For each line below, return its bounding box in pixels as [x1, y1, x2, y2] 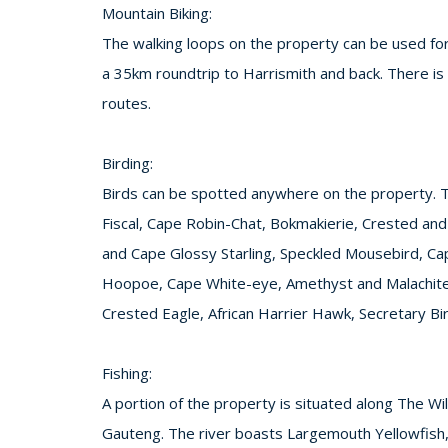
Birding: [102, 153, 153, 173]
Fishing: [102, 363, 152, 383]
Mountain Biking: [102, 3, 212, 23]
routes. [102, 93, 151, 113]
